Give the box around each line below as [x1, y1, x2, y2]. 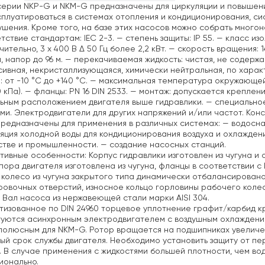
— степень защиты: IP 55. [114, 34, 214, 43]
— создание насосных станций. [98, 140, 226, 149]
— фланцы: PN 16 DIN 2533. [22, 87, 128, 96]
